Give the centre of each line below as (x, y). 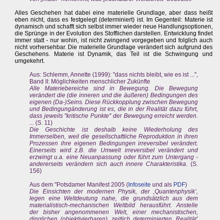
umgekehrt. (30, 61)
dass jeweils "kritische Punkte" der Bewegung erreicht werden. (114, 116)
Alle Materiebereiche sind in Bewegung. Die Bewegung (114, 89)
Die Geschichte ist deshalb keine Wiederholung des (114, 130)
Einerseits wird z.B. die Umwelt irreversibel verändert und (114, 151)
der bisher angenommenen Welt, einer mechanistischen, (114, 212)
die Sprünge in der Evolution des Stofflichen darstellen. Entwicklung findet (114, 34)
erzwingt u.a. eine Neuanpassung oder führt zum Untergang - (114, 157)
